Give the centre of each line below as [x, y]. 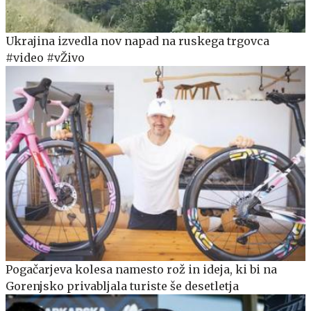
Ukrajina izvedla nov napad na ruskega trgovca [137, 41]
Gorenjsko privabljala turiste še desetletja [122, 286]
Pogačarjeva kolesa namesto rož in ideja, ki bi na [141, 269]
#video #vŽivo [45, 57]
